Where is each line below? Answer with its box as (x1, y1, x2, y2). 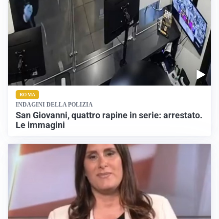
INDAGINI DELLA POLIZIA (16, 101, 93, 108)
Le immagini (16, 120, 65, 130)
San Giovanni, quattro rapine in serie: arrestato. (16, 110, 202, 120)
